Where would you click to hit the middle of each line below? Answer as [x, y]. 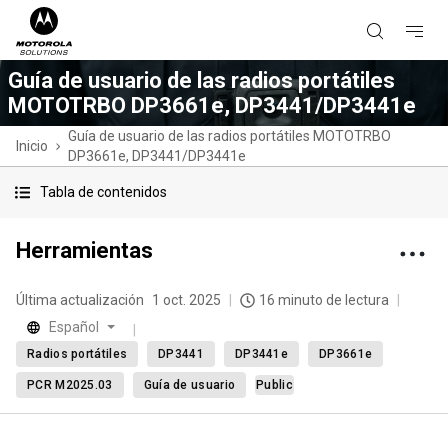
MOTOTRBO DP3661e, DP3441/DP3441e [212, 105]
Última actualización [80, 300]
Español [74, 327]
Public [274, 385]
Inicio [32, 146]
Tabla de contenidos [103, 192]
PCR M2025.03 [70, 385]
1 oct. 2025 [186, 300]
